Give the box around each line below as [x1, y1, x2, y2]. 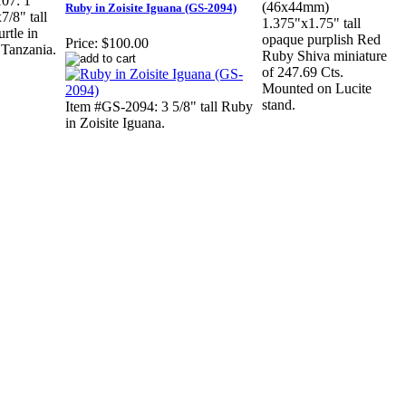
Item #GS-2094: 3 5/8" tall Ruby [65, 99, 253, 115]
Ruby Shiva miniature [262, 48, 387, 64]
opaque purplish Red [262, 32, 381, 48]
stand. [262, 97, 295, 113]
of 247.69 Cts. [262, 64, 343, 81]
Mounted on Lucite [262, 81, 372, 97]
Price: [65, 35, 98, 52]
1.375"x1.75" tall [262, 15, 361, 32]
